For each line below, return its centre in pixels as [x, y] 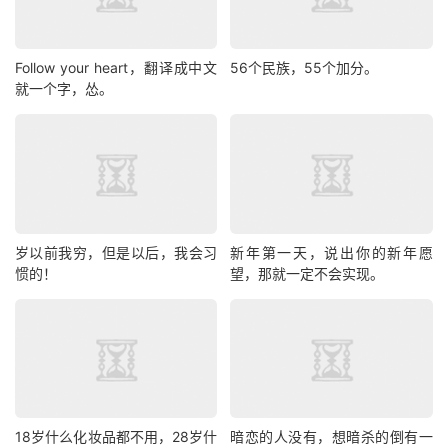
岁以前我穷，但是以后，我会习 [116, 252]
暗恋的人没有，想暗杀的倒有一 [331, 437]
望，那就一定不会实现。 [307, 273]
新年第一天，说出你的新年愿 [331, 252]
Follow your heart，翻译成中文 [116, 68]
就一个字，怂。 [64, 89]
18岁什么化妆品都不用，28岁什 [116, 437]
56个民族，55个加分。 [304, 68]
